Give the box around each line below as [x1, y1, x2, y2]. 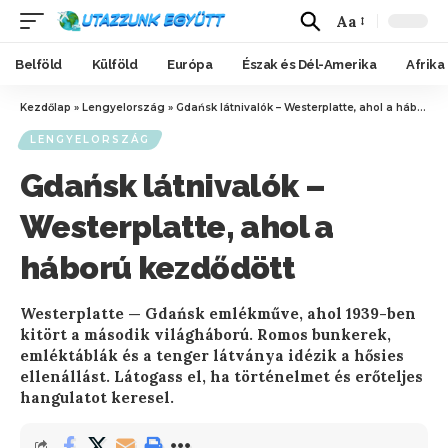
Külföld [91, 56, 137, 72]
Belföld [15, 56, 62, 72]
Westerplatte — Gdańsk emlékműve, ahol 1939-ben [20, 304, 416, 323]
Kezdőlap [20, 101, 71, 114]
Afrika [406, 56, 444, 72]
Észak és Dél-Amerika [242, 56, 376, 72]
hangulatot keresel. [20, 388, 174, 407]
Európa [167, 56, 212, 72]
